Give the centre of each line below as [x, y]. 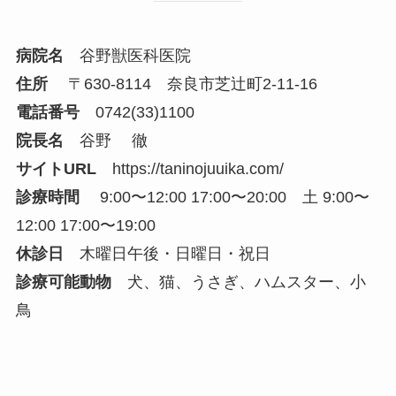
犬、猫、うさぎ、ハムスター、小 [238, 282]
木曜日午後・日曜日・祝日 [167, 253]
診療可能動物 [63, 282]
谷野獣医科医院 [127, 55]
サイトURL [56, 168]
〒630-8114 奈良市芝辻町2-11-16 [182, 84]
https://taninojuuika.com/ [198, 168]
